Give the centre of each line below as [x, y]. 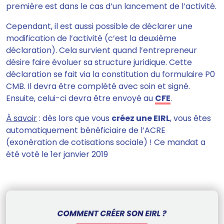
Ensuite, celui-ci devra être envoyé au [80, 98]
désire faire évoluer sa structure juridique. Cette [99, 62]
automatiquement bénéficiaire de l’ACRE [86, 130]
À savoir [21, 118]
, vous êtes [190, 118]
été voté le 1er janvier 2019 [57, 154]
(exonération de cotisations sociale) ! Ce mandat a [106, 142]
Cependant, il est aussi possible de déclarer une [99, 26]
